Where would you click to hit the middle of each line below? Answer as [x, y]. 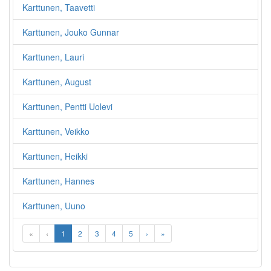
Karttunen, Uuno [54, 206]
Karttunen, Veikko [56, 131]
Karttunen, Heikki [55, 156]
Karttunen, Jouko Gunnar [71, 32]
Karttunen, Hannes [58, 181]
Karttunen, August [57, 82]
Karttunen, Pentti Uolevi [67, 106]
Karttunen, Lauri [53, 57]
